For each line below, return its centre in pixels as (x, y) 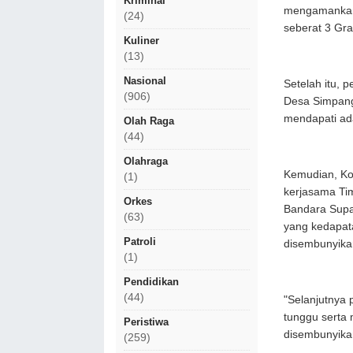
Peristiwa (146, 322)
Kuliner (141, 41)
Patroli (140, 242)
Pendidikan (151, 282)
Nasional (145, 81)
